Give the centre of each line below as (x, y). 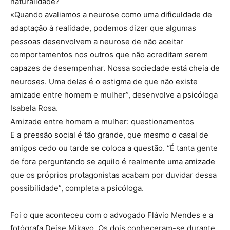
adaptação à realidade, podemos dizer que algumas (103, 28)
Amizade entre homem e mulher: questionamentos (102, 121)
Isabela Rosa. (34, 108)
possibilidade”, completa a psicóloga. (77, 188)
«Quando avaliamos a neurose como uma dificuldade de (111, 14)
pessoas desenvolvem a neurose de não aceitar (97, 41)
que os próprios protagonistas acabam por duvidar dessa (113, 175)
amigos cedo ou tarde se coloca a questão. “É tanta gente (114, 148)
